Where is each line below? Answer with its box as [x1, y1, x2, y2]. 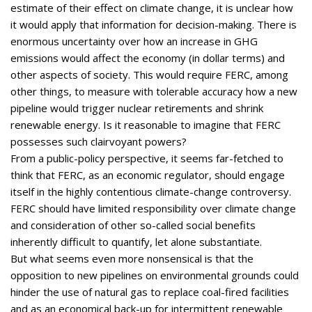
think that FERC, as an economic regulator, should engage [10, 167, 285, 182]
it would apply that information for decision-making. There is [10, 17, 297, 31]
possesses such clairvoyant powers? [10, 134, 187, 148]
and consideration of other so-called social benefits [10, 217, 256, 232]
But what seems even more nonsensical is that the [10, 251, 253, 265]
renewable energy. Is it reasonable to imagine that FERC [10, 117, 281, 132]
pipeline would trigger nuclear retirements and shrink [10, 100, 263, 115]
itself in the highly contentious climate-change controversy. [10, 184, 291, 198]
